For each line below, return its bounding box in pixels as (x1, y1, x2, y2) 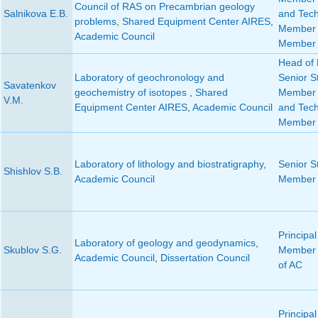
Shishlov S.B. (3, 165, 62, 177)
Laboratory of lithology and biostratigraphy (74, 158, 263, 170)
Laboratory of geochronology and (74, 72, 224, 84)
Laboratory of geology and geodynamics (74, 237, 256, 249)
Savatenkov (3, 79, 56, 92)
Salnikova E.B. (3, 8, 68, 20)
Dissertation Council (160, 252, 250, 264)
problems (74, 16, 116, 28)
